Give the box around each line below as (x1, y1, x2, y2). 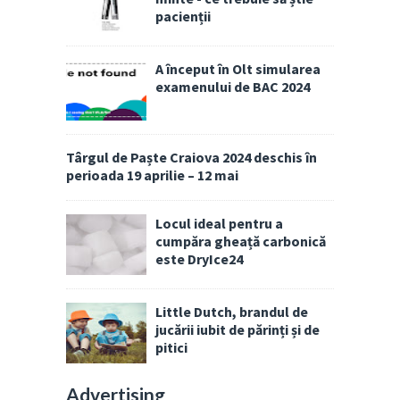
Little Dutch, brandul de (155, 302, 308, 321)
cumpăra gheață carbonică (155, 231, 326, 250)
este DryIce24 (155, 249, 243, 268)
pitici (155, 337, 187, 356)
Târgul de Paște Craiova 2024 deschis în (66, 148, 317, 167)
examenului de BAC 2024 (155, 78, 310, 96)
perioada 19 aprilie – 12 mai (66, 166, 238, 185)
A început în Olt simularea (155, 60, 321, 79)
